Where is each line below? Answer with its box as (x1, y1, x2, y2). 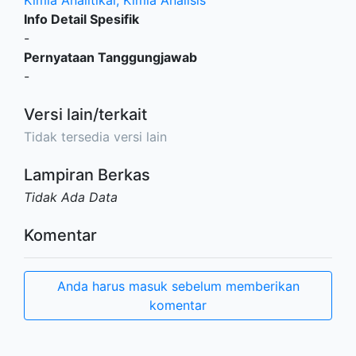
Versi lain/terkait (24, 105, 147, 124)
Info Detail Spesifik (24, 11, 139, 27)
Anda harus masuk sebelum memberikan (56, 278, 300, 294)
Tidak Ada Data (24, 189, 118, 205)
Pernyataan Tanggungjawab (24, 49, 197, 65)
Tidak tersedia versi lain (24, 129, 167, 145)
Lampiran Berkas (24, 165, 150, 184)
